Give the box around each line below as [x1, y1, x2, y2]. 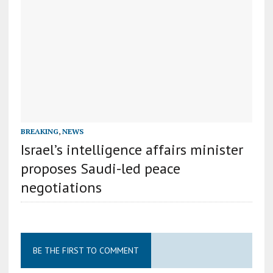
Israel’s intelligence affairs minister [20, 140, 243, 159]
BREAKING [20, 126, 58, 136]
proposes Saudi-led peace [20, 158, 180, 178]
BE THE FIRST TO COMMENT [32, 244, 139, 256]
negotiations [20, 177, 102, 197]
